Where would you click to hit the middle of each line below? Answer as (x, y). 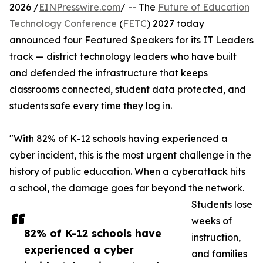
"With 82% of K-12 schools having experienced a (119, 139)
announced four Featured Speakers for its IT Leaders (131, 40)
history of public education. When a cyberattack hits (127, 172)
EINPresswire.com (80, 7)
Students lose (222, 205)
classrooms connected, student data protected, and (128, 90)
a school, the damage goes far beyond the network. (127, 188)
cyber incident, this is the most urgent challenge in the (130, 155)
